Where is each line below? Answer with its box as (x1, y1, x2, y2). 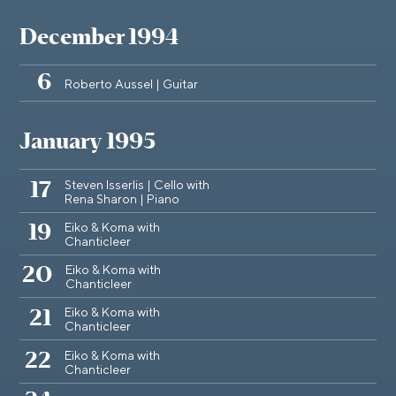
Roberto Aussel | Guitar (65, 79, 198, 92)
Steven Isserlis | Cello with (65, 179, 209, 192)
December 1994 (19, 27, 179, 49)
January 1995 (19, 132, 156, 154)
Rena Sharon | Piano (65, 193, 179, 206)
